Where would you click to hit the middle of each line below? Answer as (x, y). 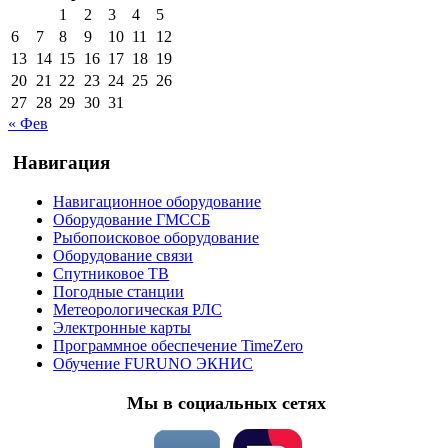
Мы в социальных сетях (227, 402)
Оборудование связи (123, 255)
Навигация (62, 163)
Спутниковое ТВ (111, 273)
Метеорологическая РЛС (138, 309)
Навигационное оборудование (157, 201)
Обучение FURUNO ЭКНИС (153, 363)
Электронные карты (122, 327)
